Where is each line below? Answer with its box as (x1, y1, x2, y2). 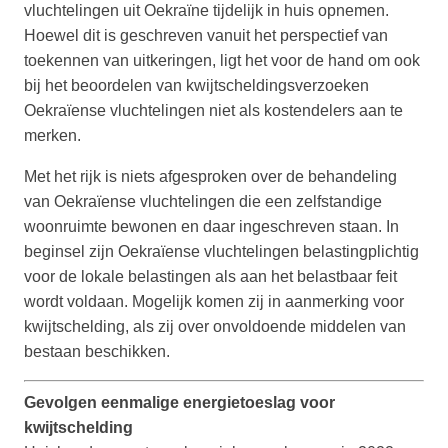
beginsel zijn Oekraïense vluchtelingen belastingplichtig (24, 243, 419, 261)
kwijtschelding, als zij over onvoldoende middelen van (24, 318, 406, 336)
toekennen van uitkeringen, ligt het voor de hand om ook (24, 52, 420, 70)
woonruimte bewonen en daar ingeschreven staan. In (24, 218, 399, 236)
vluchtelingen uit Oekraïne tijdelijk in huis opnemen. (24, 2, 389, 20)
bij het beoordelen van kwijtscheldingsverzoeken (24, 77, 369, 95)
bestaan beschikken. (24, 343, 170, 361)
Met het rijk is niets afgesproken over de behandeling (24, 168, 397, 186)
